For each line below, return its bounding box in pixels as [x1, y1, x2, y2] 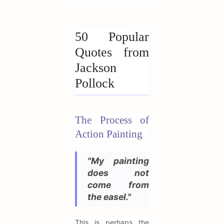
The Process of [75, 114, 149, 126]
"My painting [87, 155, 149, 166]
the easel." [87, 191, 131, 202]
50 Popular [75, 29, 149, 44]
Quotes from [75, 45, 149, 60]
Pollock [75, 76, 114, 91]
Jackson [75, 60, 116, 75]
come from [87, 179, 149, 190]
